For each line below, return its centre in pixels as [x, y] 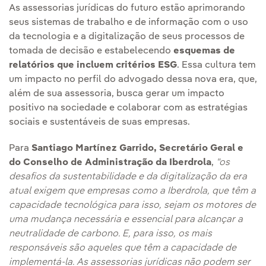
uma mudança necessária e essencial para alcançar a [126, 220]
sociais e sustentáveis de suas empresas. [99, 123]
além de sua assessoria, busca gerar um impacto [117, 94]
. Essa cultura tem [216, 66]
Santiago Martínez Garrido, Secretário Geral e [137, 149]
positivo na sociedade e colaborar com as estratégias [128, 108]
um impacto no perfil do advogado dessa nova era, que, [133, 80]
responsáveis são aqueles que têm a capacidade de [123, 248]
